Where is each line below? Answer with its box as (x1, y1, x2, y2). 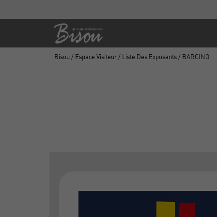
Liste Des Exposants (122, 53, 177, 61)
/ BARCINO (177, 53, 209, 61)
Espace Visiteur (75, 53, 117, 61)
